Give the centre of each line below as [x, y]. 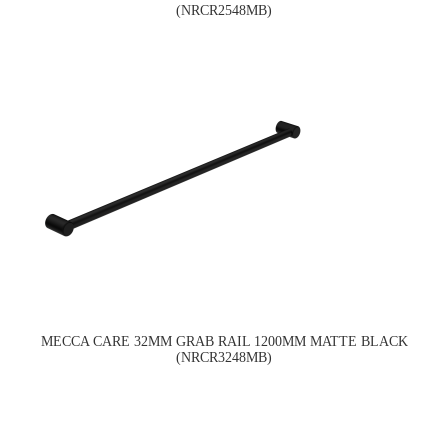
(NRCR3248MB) [224, 357]
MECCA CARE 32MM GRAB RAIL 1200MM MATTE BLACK [224, 341]
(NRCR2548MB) [224, 11]
